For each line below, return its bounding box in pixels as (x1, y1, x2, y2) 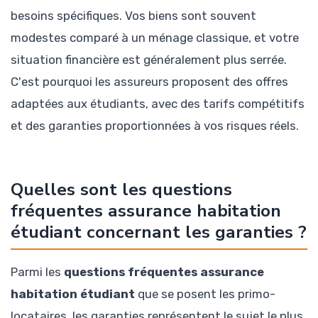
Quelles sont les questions (11, 177, 232, 202)
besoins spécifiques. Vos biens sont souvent (11, 8, 256, 23)
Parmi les (11, 265, 64, 280)
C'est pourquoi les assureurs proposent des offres (11, 74, 288, 89)
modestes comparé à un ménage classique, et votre (11, 30, 299, 45)
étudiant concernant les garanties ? (11, 220, 307, 245)
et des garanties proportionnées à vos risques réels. (11, 118, 299, 133)
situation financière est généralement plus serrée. (11, 52, 287, 67)
